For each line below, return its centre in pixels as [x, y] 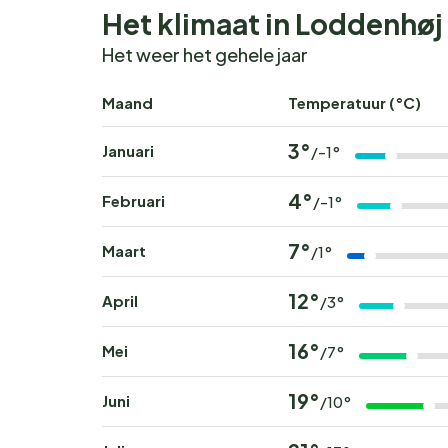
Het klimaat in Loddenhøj [272, 24]
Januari [128, 151]
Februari [133, 201]
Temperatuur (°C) [354, 103]
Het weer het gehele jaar [205, 55]
